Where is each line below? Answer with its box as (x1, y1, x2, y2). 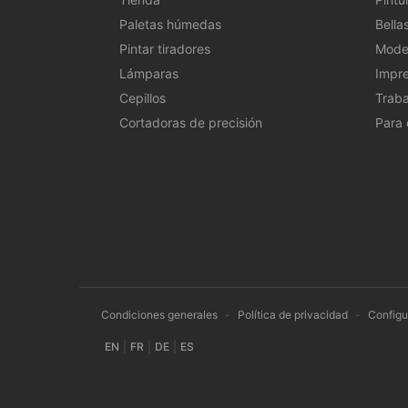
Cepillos (119, 89, 166, 106)
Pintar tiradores (119, 40, 210, 56)
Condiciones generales (101, 307, 218, 321)
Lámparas (119, 65, 178, 81)
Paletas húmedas (119, 15, 221, 32)
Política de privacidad (238, 307, 348, 321)
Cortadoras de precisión (119, 114, 262, 130)
